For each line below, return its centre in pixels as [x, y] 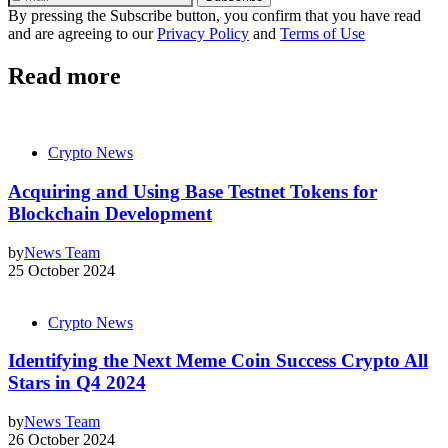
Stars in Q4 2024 [77, 383]
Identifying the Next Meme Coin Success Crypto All [218, 361]
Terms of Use [322, 34]
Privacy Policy [203, 34]
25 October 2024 [61, 270]
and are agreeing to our [82, 34]
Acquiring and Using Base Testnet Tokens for [192, 191]
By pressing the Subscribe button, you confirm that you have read [214, 16]
